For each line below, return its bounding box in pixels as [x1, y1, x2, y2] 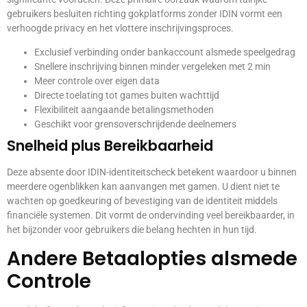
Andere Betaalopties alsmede [7, 245, 297, 272]
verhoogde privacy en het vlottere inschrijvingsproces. [7, 22, 234, 34]
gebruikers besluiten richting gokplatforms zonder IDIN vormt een [7, 8, 282, 19]
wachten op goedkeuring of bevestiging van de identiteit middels [7, 195, 278, 207]
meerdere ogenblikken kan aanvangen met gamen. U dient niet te [7, 181, 280, 193]
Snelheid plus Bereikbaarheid [7, 136, 213, 156]
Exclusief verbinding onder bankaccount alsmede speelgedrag [34, 47, 295, 58]
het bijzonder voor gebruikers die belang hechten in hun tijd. [7, 224, 257, 236]
